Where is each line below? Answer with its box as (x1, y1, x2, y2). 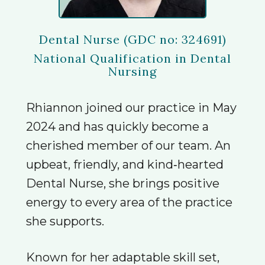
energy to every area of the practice (26, 195, 232, 209)
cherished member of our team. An (26, 138, 231, 153)
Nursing (108, 64, 157, 79)
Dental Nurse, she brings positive (26, 176, 219, 190)
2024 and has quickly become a (26, 119, 209, 134)
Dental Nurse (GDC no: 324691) (38, 32, 227, 47)
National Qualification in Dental (34, 51, 231, 66)
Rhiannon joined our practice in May (26, 101, 237, 115)
